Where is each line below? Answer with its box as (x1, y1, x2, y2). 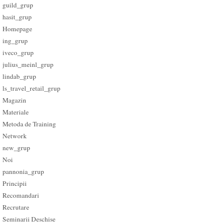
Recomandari (2, 191, 40, 200)
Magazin (2, 96, 27, 105)
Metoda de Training (2, 119, 56, 129)
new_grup (2, 143, 31, 153)
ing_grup (2, 36, 28, 46)
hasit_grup (2, 12, 32, 22)
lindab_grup (2, 72, 37, 81)
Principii (2, 179, 27, 188)
